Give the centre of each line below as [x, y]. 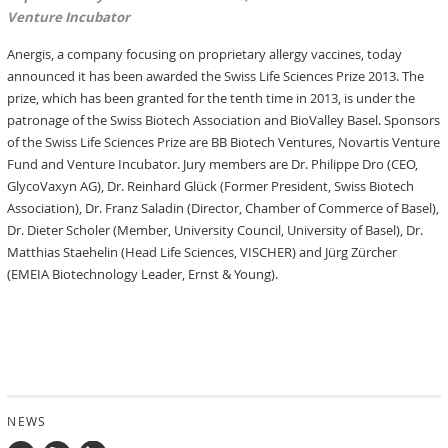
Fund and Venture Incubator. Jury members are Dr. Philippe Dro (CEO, [213, 164]
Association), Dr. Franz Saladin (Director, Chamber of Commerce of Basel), [223, 208]
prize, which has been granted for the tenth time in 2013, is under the [211, 98]
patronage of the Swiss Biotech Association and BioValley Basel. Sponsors [224, 120]
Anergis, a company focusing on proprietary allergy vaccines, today [205, 54]
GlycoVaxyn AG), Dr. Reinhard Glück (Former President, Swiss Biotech [211, 186]
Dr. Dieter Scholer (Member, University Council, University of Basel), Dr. [215, 230]
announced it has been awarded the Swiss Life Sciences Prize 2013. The [216, 76]
